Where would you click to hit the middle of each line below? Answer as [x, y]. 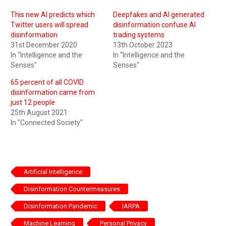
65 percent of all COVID [47, 82]
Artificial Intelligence [53, 172]
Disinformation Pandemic [61, 206]
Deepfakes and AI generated [159, 15]
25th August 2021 [39, 113]
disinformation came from [53, 93]
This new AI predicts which [53, 15]
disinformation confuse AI [154, 25]
